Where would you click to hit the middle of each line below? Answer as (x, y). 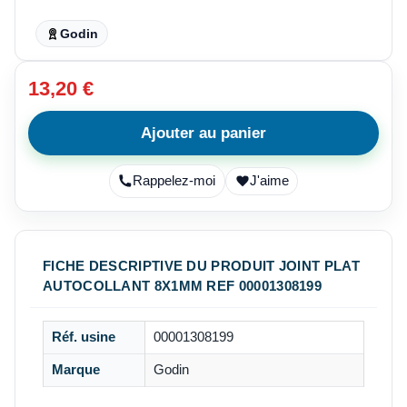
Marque (75, 369)
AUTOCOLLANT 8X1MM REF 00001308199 (183, 285)
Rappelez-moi (174, 181)
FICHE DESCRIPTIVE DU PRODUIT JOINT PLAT (201, 265)
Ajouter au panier (203, 133)
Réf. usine (83, 337)
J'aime (269, 181)
